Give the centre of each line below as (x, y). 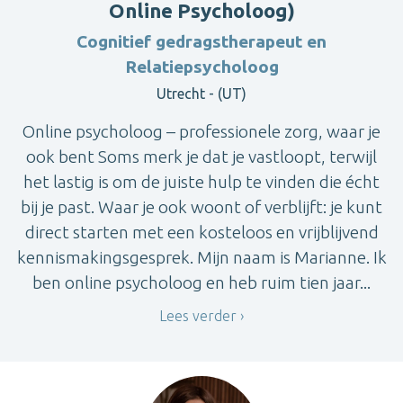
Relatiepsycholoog (201, 67)
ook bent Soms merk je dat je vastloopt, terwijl (201, 157)
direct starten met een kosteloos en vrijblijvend (201, 233)
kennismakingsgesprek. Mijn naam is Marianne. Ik (201, 258)
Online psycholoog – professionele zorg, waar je (201, 132)
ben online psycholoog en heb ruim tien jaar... (201, 283)
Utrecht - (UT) (201, 94)
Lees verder (198, 316)
